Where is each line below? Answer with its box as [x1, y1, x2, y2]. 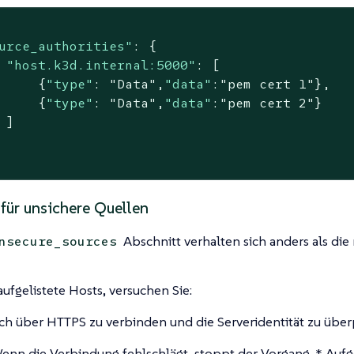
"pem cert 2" [220, 95, 315, 111]
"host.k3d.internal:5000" [6, 57, 197, 73]
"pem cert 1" [220, 76, 315, 92]
